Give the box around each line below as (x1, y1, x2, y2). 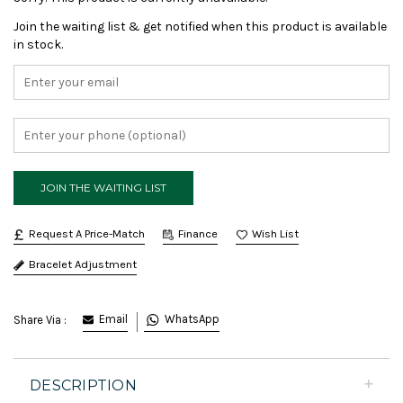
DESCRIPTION (30, 377, 137, 395)
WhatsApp (165, 312, 219, 327)
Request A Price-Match (29, 227, 145, 241)
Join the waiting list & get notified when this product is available (13, 19, 387, 35)
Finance (178, 227, 218, 241)
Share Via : (13, 312, 67, 327)
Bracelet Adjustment (29, 257, 137, 272)
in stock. (13, 37, 63, 53)
